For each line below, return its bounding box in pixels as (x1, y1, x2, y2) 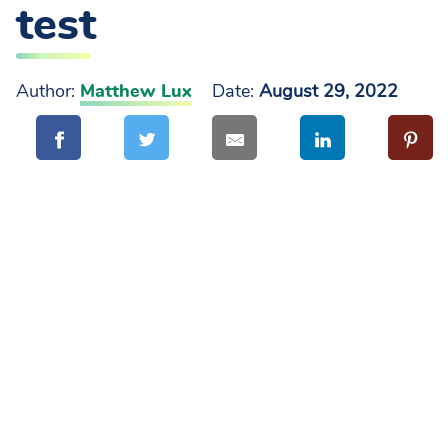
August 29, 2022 (259, 83, 398, 101)
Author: (16, 83, 75, 101)
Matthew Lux (80, 83, 192, 101)
